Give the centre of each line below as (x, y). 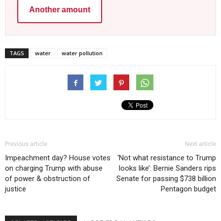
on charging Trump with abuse (54, 168)
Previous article (26, 144)
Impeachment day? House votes (58, 158)
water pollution (82, 53)
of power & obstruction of (48, 179)
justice (16, 189)
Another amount (60, 10)
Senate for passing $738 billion (166, 179)
